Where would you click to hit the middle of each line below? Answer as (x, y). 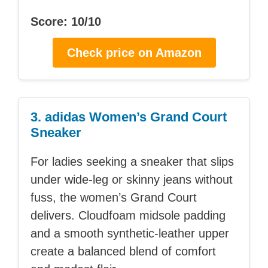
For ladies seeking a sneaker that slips (132, 162)
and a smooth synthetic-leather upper (130, 234)
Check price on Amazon (134, 53)
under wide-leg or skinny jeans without (132, 180)
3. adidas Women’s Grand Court (129, 117)
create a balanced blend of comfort (123, 252)
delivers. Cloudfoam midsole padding (128, 216)
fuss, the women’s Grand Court (114, 198)
